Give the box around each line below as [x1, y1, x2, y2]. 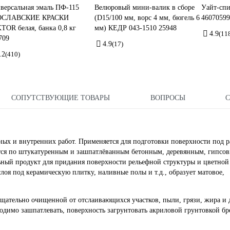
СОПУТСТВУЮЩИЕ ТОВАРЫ [11, 94, 110, 102]
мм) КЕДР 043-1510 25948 [94, 24, 177, 32]
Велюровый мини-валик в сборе [94, 4, 195, 12]
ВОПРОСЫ [150, 94, 185, 102]
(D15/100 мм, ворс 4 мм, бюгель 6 [94, 14, 200, 22]
